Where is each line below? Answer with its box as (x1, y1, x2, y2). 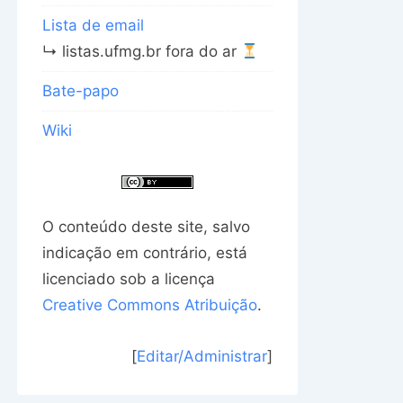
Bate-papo (42, 82, 119, 100)
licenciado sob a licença (42, 270, 215, 288)
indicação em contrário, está (42, 244, 247, 262)
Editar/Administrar (137, 347, 267, 365)
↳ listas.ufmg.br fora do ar (42, 42, 241, 60)
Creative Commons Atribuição (42, 296, 257, 314)
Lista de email (42, 16, 144, 34)
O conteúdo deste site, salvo (42, 218, 250, 236)
